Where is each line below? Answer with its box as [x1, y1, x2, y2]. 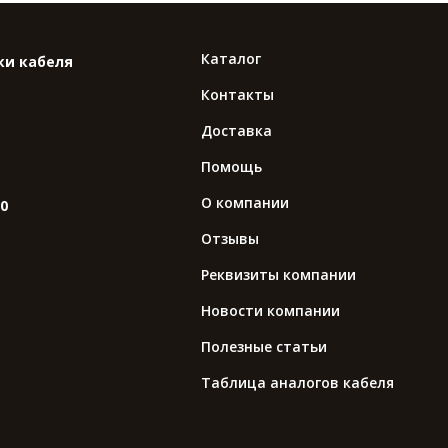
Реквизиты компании [201, 265, 357, 285]
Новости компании [201, 301, 341, 321]
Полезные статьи [201, 337, 328, 357]
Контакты [201, 85, 275, 105]
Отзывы [201, 229, 260, 249]
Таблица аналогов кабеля [201, 373, 395, 393]
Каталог [201, 49, 262, 69]
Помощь [201, 157, 263, 177]
